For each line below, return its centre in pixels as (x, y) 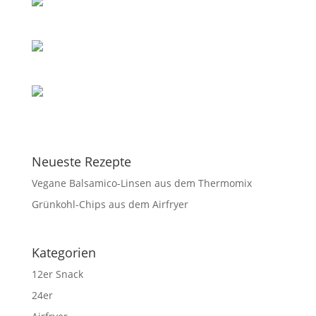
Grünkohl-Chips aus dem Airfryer (110, 204)
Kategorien (63, 252)
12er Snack (57, 274)
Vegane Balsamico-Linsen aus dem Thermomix (141, 183)
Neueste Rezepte (81, 161)
